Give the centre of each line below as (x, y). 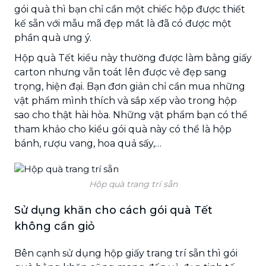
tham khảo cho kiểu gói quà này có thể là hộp (123, 129)
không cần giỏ (54, 226)
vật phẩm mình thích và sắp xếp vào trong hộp (126, 100)
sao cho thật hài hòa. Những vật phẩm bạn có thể (131, 115)
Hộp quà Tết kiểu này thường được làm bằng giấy (133, 58)
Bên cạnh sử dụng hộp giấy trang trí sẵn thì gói (126, 253)
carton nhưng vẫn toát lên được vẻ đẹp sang (121, 72)
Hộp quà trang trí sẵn (133, 184)
